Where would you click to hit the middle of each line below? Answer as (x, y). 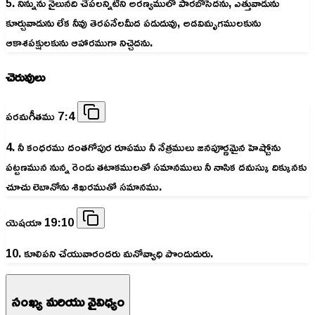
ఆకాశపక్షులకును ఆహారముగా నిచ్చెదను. (79, 43)
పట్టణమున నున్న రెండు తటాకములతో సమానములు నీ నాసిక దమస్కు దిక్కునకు (156, 167)
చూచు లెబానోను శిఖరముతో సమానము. (84, 187)
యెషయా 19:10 (41, 223)
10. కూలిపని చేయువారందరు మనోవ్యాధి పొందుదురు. (109, 253)
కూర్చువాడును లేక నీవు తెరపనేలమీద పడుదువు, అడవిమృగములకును (133, 23)
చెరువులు (26, 76)
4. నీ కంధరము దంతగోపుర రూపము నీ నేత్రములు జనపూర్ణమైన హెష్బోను (143, 147)
